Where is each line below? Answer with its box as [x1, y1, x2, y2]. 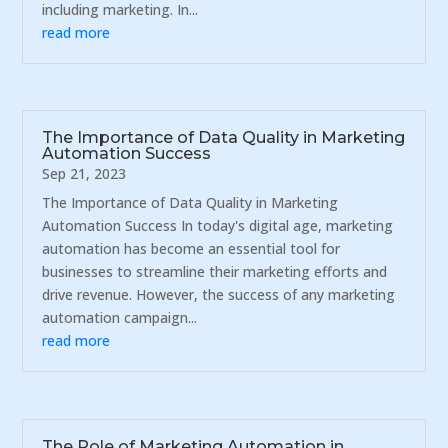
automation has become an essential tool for [42, 239, 341, 259]
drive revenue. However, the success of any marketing [42, 285, 396, 305]
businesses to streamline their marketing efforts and [42, 262, 388, 282]
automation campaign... [42, 308, 198, 328]
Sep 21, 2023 [42, 164, 127, 184]
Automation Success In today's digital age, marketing [42, 216, 394, 236]
